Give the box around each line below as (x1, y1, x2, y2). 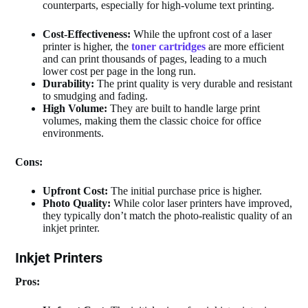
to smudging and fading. (43, 89, 148, 102)
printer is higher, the (43, 40, 132, 52)
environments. (43, 126, 104, 139)
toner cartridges (131, 40, 206, 52)
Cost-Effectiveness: (43, 27, 131, 40)
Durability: (43, 77, 95, 89)
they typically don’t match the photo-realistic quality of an (43, 209, 293, 221)
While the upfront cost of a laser (131, 27, 272, 40)
